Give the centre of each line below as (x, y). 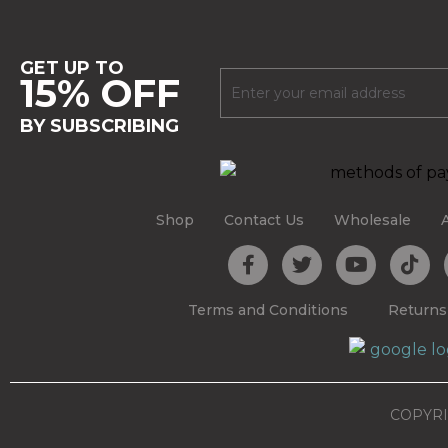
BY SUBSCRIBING (99, 126)
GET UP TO (72, 68)
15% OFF (100, 93)
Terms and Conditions (268, 310)
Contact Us (264, 220)
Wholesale (372, 220)
